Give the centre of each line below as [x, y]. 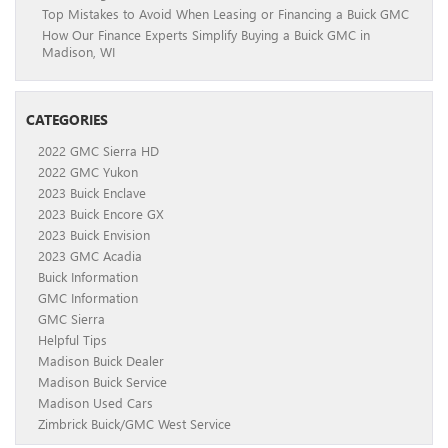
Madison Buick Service [102, 381]
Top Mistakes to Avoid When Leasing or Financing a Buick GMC [225, 13]
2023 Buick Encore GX [101, 213]
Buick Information [88, 276]
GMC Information [88, 297]
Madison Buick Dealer [101, 360]
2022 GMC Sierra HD [98, 150]
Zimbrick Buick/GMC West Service [134, 423]
